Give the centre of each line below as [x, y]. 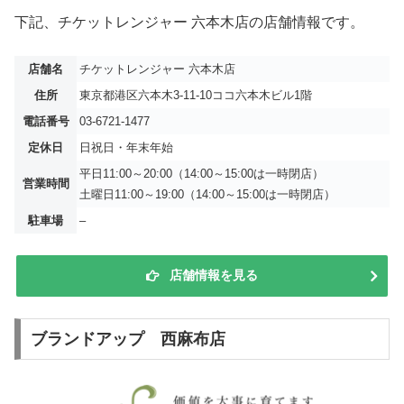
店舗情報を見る [214, 275]
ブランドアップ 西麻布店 [128, 340]
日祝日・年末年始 [126, 147]
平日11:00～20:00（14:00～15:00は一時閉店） [202, 173]
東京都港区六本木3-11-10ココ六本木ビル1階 [196, 95]
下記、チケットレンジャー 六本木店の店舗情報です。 [189, 23]
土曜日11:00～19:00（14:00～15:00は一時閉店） [207, 194]
